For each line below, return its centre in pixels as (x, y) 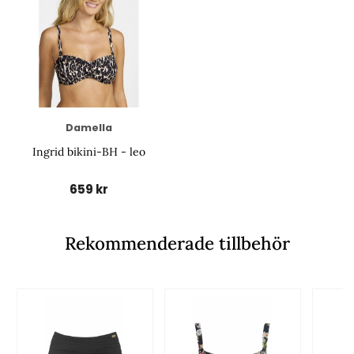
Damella (88, 128)
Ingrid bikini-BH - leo (88, 152)
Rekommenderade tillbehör (177, 243)
